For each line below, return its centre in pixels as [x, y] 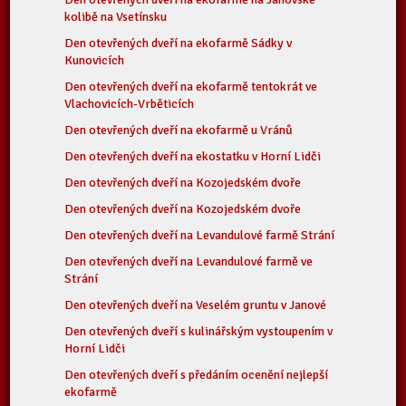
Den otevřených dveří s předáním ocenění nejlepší [197, 375]
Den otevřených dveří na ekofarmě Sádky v [179, 43]
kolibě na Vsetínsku [116, 17]
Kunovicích [95, 60]
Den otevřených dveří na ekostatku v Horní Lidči [193, 156]
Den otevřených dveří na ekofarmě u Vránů [179, 130]
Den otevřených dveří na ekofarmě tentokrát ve [191, 87]
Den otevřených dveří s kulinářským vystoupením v [199, 331]
